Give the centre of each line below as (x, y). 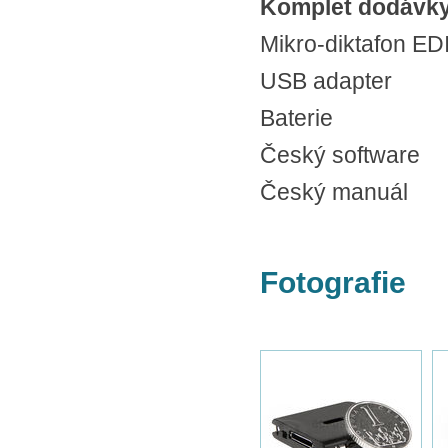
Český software (340, 155)
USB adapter (326, 81)
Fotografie (333, 282)
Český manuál (334, 192)
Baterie (296, 118)
